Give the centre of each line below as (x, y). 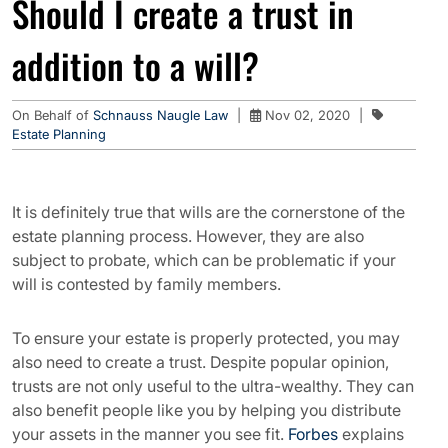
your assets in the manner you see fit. (150, 434)
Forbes (313, 434)
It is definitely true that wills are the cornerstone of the (208, 212)
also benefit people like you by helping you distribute (206, 410)
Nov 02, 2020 (305, 115)
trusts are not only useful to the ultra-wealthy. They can (213, 386)
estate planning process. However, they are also (188, 236)
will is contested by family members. (146, 284)
